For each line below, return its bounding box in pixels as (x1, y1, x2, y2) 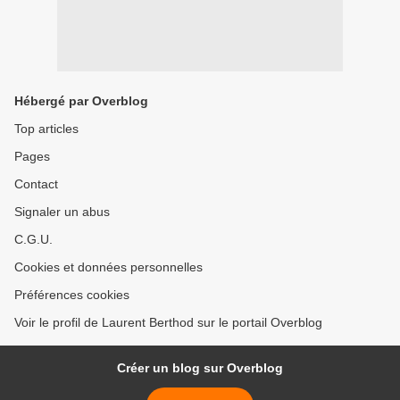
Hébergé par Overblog (14, 94, 148, 109)
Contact (14, 177, 58, 192)
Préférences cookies (14, 287, 129, 303)
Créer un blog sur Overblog (117, 361, 283, 376)
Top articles (14, 121, 79, 137)
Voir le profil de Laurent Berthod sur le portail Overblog (14, 315, 322, 330)
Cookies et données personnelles (14, 260, 203, 275)
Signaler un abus (14, 204, 110, 220)
